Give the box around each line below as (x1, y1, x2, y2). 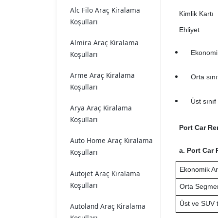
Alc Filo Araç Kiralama (70, 5, 140, 15)
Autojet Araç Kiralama (70, 168, 140, 178)
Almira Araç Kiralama (70, 37, 139, 47)
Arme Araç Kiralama (70, 70, 135, 80)
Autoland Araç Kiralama (70, 201, 145, 211)
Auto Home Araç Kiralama (70, 136, 153, 145)
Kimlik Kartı (179, 9, 214, 18)
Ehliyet (179, 26, 200, 34)
